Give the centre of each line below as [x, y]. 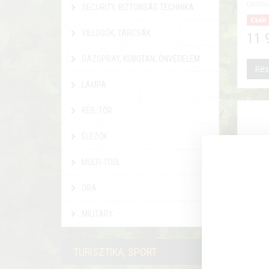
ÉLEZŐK [94, 136]
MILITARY [96, 214]
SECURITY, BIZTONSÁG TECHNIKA [137, 7]
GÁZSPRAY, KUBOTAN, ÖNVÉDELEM [140, 59]
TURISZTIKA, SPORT [115, 252]
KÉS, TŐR [96, 110]
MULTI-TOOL [100, 162]
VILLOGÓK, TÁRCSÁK [115, 33]
